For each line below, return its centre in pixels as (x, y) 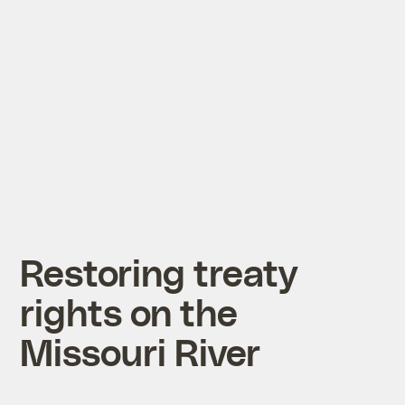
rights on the (129, 311)
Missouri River (141, 351)
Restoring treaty (159, 271)
